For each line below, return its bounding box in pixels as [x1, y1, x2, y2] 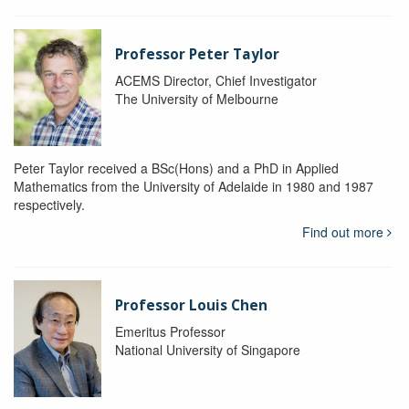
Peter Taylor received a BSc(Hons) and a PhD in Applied [14, 159, 339, 178]
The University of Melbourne [114, 89, 278, 109]
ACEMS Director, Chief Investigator [114, 71, 317, 90]
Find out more [301, 223, 387, 242]
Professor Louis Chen [114, 296, 267, 316]
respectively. [14, 195, 85, 215]
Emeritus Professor [114, 322, 225, 341]
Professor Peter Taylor [114, 45, 279, 65]
